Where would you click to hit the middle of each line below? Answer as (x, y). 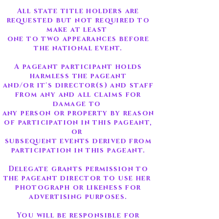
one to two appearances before (78, 39)
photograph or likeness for (78, 187)
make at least (78, 30)
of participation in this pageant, (78, 122)
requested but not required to (78, 20)
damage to (78, 104)
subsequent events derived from (78, 141)
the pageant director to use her (78, 178)
